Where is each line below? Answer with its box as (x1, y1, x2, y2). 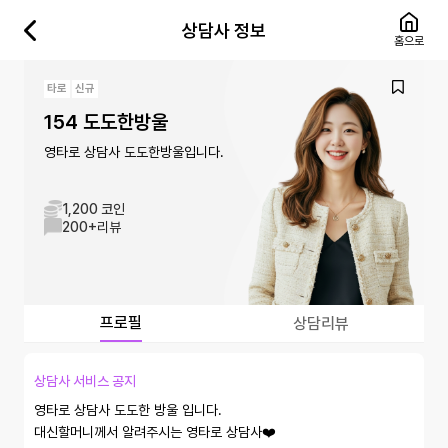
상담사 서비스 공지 (34, 373, 136, 389)
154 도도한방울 (44, 110, 168, 134)
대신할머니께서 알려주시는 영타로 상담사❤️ (34, 424, 276, 440)
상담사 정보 (182, 19, 266, 41)
